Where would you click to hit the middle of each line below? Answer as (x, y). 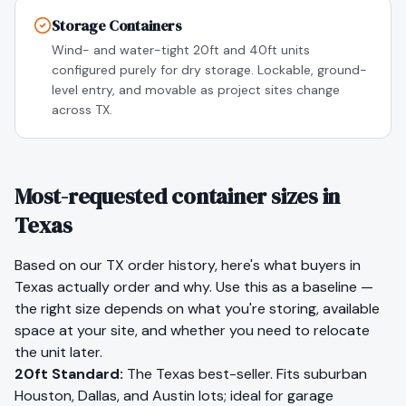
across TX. (82, 110)
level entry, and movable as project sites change (196, 90)
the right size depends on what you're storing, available (197, 309)
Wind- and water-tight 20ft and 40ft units (181, 50)
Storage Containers (117, 25)
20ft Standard (67, 374)
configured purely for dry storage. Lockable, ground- (209, 70)
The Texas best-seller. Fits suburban (247, 374)
